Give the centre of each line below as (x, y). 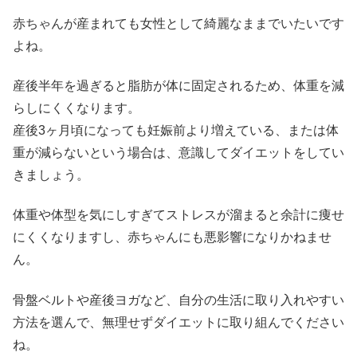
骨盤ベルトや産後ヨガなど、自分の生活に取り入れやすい (178, 300)
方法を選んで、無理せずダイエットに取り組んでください (178, 322)
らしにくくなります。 (76, 108)
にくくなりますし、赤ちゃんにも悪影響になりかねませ (172, 237)
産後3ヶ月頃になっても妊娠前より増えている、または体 (176, 130)
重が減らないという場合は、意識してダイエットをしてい (178, 152)
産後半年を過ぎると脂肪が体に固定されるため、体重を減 (178, 85)
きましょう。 (51, 175)
